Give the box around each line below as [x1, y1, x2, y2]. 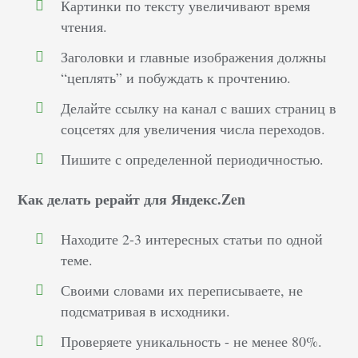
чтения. [61, 17, 108, 37]
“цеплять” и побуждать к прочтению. [61, 68, 292, 88]
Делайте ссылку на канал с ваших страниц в [61, 98, 337, 118]
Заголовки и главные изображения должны [61, 47, 327, 67]
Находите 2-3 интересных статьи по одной [61, 229, 324, 249]
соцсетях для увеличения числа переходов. [61, 119, 326, 139]
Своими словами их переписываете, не [61, 280, 304, 300]
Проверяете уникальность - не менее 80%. [61, 332, 323, 352]
